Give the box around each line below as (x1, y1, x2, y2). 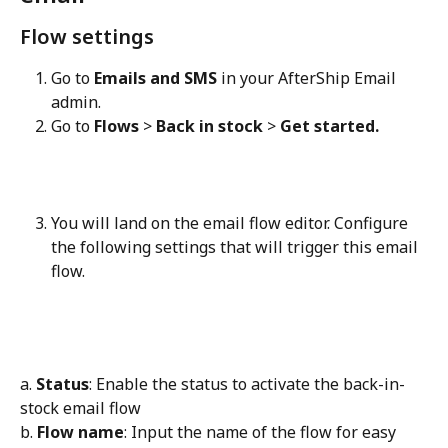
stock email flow (20, 397, 141, 420)
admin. (51, 90, 101, 113)
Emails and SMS (94, 66, 217, 89)
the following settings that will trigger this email (51, 236, 422, 259)
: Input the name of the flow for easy (124, 421, 400, 444)
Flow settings (20, 22, 154, 50)
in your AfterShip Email (217, 66, 400, 89)
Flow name (37, 421, 124, 444)
